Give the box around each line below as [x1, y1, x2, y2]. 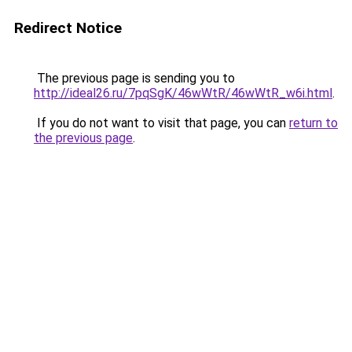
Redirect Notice [14, 19, 122, 37]
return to [289, 115, 338, 130]
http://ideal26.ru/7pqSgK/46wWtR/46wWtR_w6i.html [34, 86, 332, 101]
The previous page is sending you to [34, 71, 235, 86]
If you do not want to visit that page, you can [34, 115, 289, 130]
